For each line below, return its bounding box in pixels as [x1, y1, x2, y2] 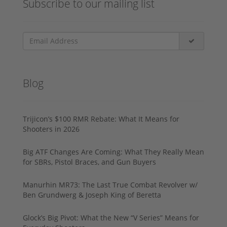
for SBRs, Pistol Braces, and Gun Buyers [23, 157, 156, 167]
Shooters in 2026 [23, 124, 80, 134]
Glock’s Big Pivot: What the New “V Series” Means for [23, 212, 199, 222]
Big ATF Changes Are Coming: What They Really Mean [23, 146, 204, 157]
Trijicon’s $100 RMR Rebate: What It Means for [23, 113, 179, 124]
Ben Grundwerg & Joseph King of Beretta [23, 190, 161, 200]
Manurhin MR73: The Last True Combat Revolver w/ [23, 179, 198, 190]
